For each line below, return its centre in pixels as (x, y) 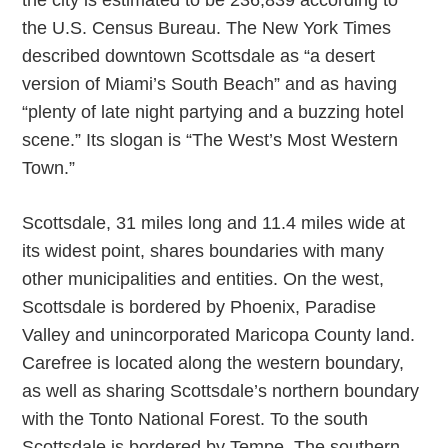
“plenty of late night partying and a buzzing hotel (213, 112)
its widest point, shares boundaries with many (203, 251)
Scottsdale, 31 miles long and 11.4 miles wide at (214, 223)
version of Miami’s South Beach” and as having (210, 84)
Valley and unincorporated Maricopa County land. (219, 335)
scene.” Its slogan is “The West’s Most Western (210, 140)
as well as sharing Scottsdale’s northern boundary (221, 391)
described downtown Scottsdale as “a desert (199, 56)
